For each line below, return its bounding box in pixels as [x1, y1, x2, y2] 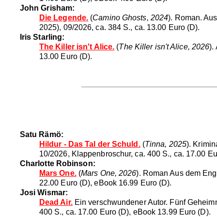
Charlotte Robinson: [19, 159, 95, 168]
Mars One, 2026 [81, 169, 137, 177]
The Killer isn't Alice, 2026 [119, 42, 210, 51]
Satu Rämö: [19, 130, 63, 139]
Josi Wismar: [19, 188, 68, 197]
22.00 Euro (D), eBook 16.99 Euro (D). [39, 178, 172, 187]
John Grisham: [19, 3, 75, 12]
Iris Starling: [19, 32, 65, 41]
